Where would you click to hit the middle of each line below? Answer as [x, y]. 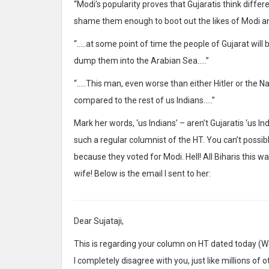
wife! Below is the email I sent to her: [142, 173]
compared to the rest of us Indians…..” [144, 100]
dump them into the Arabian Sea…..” [141, 60]
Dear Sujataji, [99, 221]
